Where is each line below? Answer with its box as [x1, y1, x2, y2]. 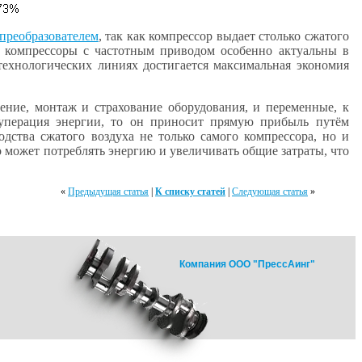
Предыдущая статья [68, 186, 149, 197]
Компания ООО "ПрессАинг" [179, 259, 315, 270]
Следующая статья [232, 186, 308, 197]
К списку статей [155, 186, 225, 197]
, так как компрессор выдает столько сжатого [98, 29, 349, 43]
